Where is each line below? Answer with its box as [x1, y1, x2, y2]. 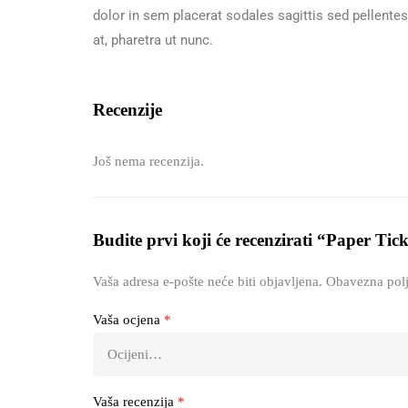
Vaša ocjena [93, 312, 164, 327]
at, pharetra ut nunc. [93, 32, 213, 48]
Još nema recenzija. [93, 154, 204, 168]
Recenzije [93, 100, 162, 119]
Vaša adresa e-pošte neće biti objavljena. [93, 274, 322, 289]
